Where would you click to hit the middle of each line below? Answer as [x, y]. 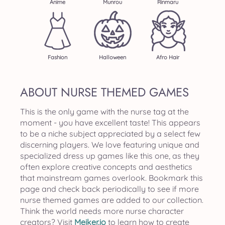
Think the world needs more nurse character [102, 211]
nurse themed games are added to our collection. [112, 200]
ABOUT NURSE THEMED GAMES [104, 92]
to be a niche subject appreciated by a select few [110, 134]
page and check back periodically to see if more [109, 189]
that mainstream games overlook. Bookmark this [111, 178]
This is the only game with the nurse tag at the [104, 111]
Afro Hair [168, 57]
